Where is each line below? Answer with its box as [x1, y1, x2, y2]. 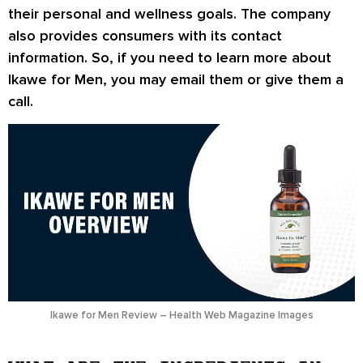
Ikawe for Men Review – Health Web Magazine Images [49, 309, 314, 322]
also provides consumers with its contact [8, 26, 282, 45]
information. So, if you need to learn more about [8, 48, 331, 66]
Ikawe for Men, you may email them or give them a [8, 70, 344, 88]
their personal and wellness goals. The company [8, 4, 331, 23]
